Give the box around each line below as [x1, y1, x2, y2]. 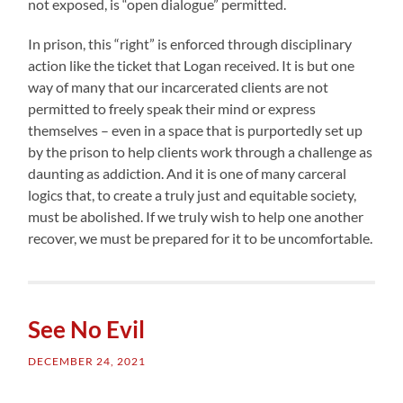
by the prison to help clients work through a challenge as [28, 142, 373, 160]
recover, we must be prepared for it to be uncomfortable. [28, 228, 373, 246]
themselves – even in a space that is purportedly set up [28, 121, 363, 139]
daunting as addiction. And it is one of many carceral [28, 164, 347, 182]
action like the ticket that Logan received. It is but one [28, 56, 355, 74]
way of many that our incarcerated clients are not [28, 77, 329, 95]
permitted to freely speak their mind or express [28, 99, 317, 117]
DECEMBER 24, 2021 [28, 354, 147, 368]
